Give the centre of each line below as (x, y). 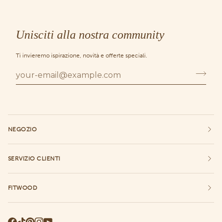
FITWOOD (23, 188)
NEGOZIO (23, 129)
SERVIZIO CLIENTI (34, 158)
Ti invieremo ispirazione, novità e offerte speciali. (82, 55)
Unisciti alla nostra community (90, 35)
